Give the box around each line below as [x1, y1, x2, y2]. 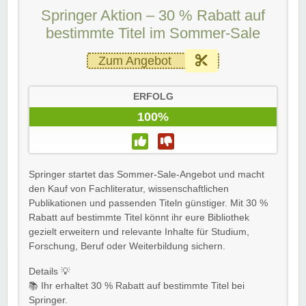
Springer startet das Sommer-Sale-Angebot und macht [29, 169, 264, 180]
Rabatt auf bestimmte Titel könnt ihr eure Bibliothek [29, 212, 249, 223]
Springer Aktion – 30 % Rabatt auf [41, 6, 265, 24]
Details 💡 [29, 266, 70, 277]
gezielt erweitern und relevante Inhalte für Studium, [29, 226, 249, 237]
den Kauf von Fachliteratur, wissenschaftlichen [29, 183, 229, 194]
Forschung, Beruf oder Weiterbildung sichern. [29, 240, 225, 251]
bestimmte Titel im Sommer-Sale [46, 24, 260, 42]
